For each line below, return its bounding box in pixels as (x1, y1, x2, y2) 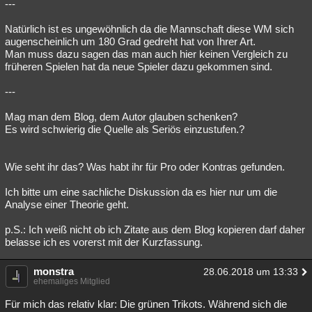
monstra (33, 265, 74, 277)
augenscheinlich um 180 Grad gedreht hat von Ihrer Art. (5, 36, 256, 47)
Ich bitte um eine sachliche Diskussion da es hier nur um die (5, 186, 277, 198)
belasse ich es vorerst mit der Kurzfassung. (5, 236, 203, 248)
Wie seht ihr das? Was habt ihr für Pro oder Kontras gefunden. (5, 161, 285, 173)
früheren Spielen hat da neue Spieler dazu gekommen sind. (5, 61, 272, 72)
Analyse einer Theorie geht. (5, 198, 129, 210)
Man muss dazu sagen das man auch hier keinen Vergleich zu (5, 48, 288, 60)
